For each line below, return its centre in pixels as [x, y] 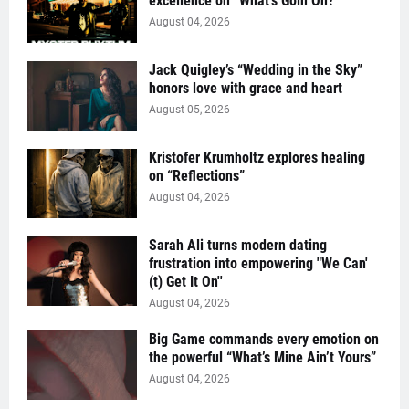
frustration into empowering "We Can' [258, 264]
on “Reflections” [197, 176]
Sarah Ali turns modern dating [238, 246]
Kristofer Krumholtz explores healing [257, 158]
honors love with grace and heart [246, 89]
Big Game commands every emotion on [264, 340]
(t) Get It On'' [186, 282]
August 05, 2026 [189, 110]
